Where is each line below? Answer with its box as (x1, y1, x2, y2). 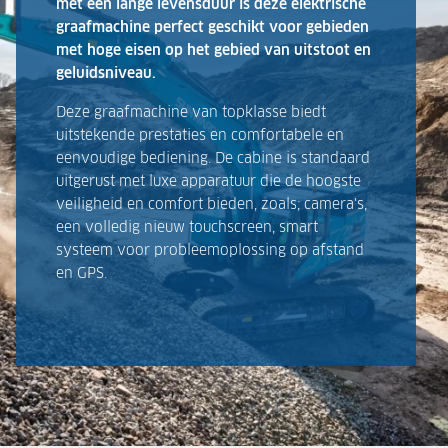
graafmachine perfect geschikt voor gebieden (56, 20, 369, 35)
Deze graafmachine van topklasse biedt (56, 105, 326, 120)
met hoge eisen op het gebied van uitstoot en (56, 43, 371, 58)
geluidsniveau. (56, 66, 156, 81)
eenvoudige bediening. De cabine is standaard (56, 151, 370, 166)
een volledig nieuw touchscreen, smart (56, 220, 318, 235)
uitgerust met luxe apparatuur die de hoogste (56, 174, 361, 189)
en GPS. (56, 266, 107, 281)
